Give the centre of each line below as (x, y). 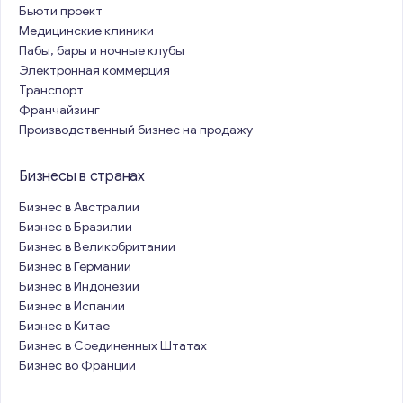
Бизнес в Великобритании (97, 247)
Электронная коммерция (94, 71)
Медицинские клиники (86, 31)
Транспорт (51, 90)
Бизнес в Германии (75, 267)
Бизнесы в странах (82, 176)
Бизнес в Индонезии (79, 287)
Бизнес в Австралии (79, 207)
